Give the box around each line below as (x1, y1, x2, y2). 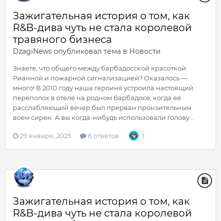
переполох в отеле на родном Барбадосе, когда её (13, 94, 181, 102)
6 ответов (86, 132, 119, 140)
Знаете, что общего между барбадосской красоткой (13, 64, 186, 72)
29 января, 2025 (20, 132, 71, 140)
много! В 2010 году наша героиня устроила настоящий (13, 84, 193, 92)
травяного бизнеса (13, 34, 112, 45)
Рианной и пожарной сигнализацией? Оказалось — (13, 74, 187, 82)
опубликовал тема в (52, 47, 129, 56)
